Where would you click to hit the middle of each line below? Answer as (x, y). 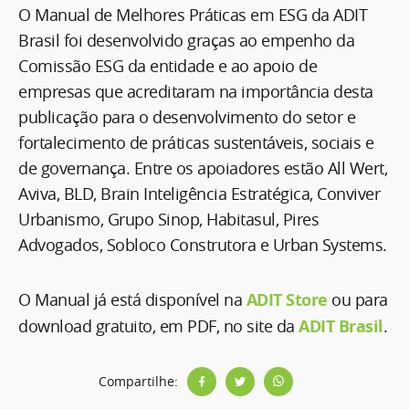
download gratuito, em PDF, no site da (158, 325)
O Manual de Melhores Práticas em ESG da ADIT (193, 14)
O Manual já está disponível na (132, 299)
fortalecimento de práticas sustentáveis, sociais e (196, 142)
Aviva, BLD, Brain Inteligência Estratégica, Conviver (199, 193)
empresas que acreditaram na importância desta (196, 91)
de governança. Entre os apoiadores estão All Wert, (203, 168)
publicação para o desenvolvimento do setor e (187, 116)
